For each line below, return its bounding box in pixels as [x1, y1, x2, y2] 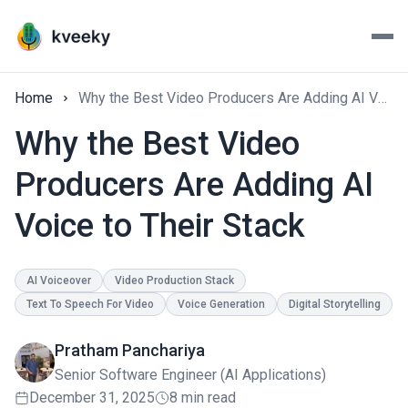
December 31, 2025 [29, 389, 155, 406]
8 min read [169, 389, 236, 406]
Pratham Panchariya [55, 341, 205, 360]
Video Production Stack [115, 274, 234, 287]
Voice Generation [178, 298, 265, 311]
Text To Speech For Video [26, 298, 154, 311]
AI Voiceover [26, 274, 91, 287]
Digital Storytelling [289, 298, 381, 311]
